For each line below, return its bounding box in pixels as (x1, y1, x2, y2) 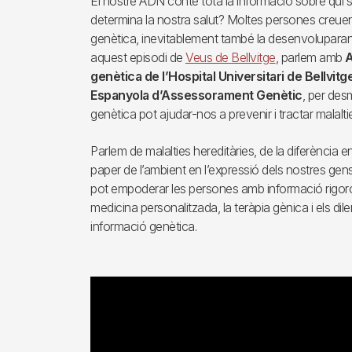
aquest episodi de (90, 49, 185, 65)
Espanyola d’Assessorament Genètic (90, 86, 302, 103)
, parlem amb (275, 49, 343, 65)
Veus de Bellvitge (185, 49, 276, 65)
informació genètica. (90, 218, 196, 234)
